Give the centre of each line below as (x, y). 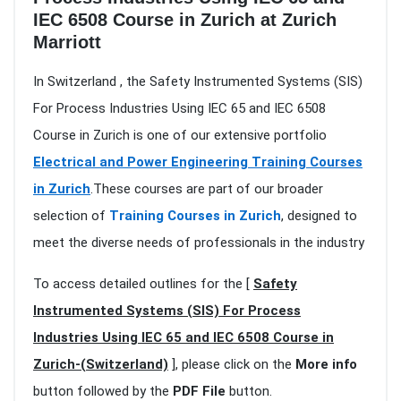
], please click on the (232, 365)
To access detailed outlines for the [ (143, 284)
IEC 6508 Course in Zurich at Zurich (185, 20)
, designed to (319, 216)
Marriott (67, 43)
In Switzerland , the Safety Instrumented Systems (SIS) (198, 82)
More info (326, 365)
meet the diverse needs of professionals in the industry (199, 243)
